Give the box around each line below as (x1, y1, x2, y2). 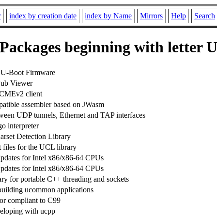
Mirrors (140, 12, 163, 20)
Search (194, 12, 215, 20)
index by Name (85, 12, 132, 20)
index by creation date (9, 12, 77, 20)
